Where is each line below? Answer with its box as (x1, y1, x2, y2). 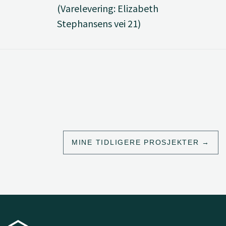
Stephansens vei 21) (56, 17, 141, 30)
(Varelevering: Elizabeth (56, 2, 158, 15)
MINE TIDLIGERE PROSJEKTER (71, 138, 199, 146)
